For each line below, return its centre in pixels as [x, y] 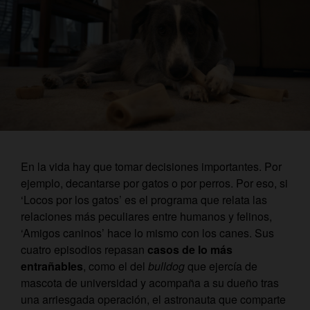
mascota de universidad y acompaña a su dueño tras [150, 283]
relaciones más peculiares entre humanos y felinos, [146, 217]
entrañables [52, 266]
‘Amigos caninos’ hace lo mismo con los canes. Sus [147, 233]
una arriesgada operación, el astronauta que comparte [153, 300]
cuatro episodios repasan [84, 250]
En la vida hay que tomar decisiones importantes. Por [151, 167]
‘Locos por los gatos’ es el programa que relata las [144, 200]
